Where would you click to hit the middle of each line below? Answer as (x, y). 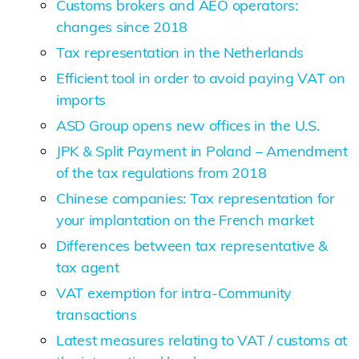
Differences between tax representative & (192, 245)
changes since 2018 (122, 26)
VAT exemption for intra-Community (174, 292)
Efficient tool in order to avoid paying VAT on (201, 78)
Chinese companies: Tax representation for (196, 198)
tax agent (88, 267)
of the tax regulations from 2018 (161, 172)
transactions (97, 314)
